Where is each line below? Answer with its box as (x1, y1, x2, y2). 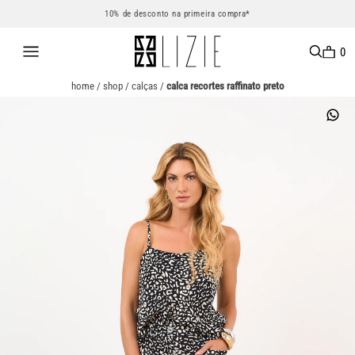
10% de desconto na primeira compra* (105, 9, 250, 19)
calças (131, 80, 158, 92)
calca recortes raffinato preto (166, 80, 284, 92)
